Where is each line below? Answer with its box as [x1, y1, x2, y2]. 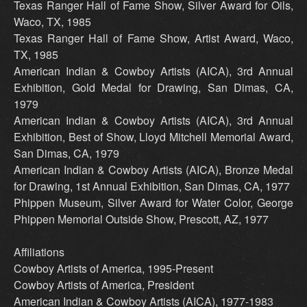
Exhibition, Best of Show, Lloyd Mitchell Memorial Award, [14, 129, 293, 145]
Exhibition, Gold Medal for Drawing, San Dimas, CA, [14, 79, 293, 96]
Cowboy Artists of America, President [14, 277, 194, 293]
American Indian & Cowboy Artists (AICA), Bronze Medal [14, 162, 293, 178]
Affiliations [14, 244, 64, 260]
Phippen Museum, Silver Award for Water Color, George [14, 195, 293, 211]
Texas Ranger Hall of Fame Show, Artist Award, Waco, [14, 30, 293, 47]
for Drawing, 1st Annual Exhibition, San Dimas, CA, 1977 [14, 178, 290, 195]
